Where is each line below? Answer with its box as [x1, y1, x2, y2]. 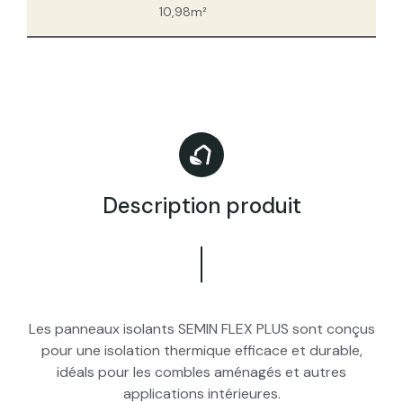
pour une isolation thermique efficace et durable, [40, 341, 363, 361]
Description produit [102, 192, 301, 220]
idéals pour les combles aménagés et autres [57, 363, 346, 382]
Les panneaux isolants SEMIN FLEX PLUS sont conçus [28, 319, 375, 339]
